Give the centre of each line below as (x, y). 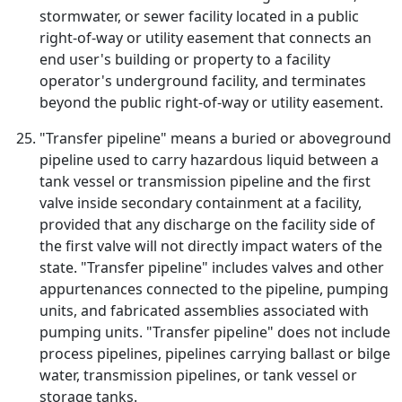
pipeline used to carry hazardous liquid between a (209, 160)
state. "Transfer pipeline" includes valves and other (212, 267)
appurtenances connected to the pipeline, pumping (214, 289)
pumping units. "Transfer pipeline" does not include (215, 332)
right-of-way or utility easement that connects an (205, 38)
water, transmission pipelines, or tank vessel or (198, 375)
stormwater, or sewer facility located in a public (199, 16)
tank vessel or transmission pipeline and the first (205, 181)
